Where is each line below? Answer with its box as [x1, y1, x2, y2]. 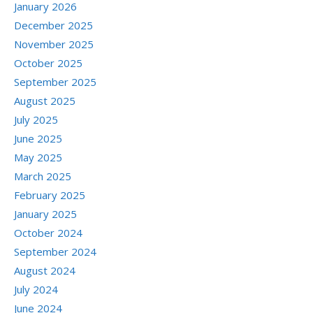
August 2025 [14, 94, 75, 108]
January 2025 [14, 207, 77, 221]
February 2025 [14, 188, 85, 203]
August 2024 [14, 263, 75, 278]
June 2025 [14, 131, 62, 146]
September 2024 [14, 245, 96, 259]
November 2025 [14, 37, 94, 52]
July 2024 [14, 282, 58, 297]
